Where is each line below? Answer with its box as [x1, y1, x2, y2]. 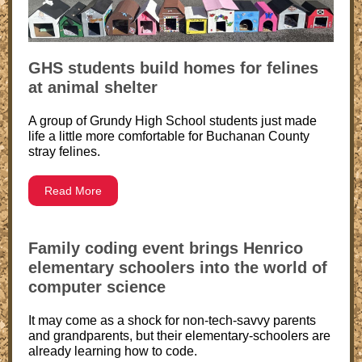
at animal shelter [28, 78, 158, 96]
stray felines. [28, 145, 100, 158]
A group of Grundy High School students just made [28, 114, 317, 128]
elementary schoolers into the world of [28, 259, 327, 276]
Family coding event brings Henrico [28, 239, 303, 257]
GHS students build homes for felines [28, 59, 318, 77]
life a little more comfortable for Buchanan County [28, 129, 309, 143]
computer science [28, 278, 166, 296]
